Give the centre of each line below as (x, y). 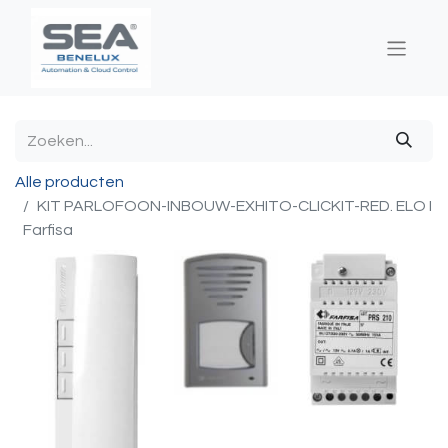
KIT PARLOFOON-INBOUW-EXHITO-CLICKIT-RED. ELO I (234, 206)
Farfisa (48, 230)
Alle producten (69, 182)
